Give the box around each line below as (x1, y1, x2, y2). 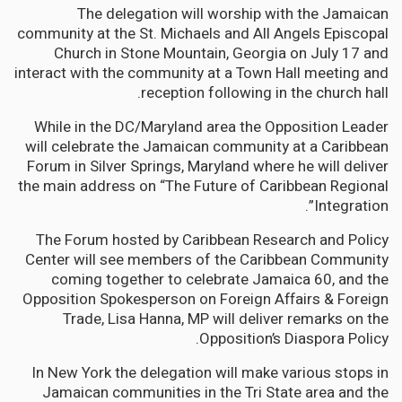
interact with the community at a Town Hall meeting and (14, 61, 389, 84)
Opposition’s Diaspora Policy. (199, 327, 389, 350)
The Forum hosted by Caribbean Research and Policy (36, 228, 389, 251)
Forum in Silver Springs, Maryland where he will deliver (27, 154, 389, 178)
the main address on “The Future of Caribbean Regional (18, 174, 389, 197)
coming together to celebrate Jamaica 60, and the (51, 267, 389, 291)
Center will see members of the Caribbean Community (25, 248, 389, 271)
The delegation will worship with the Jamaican (77, 2, 389, 25)
